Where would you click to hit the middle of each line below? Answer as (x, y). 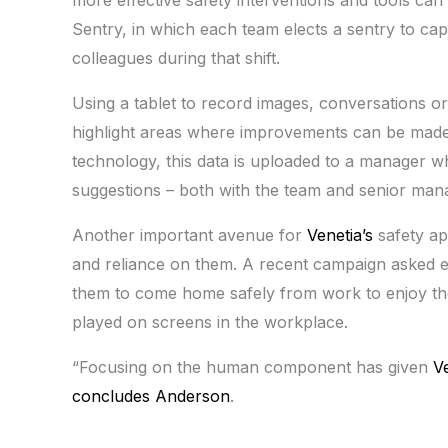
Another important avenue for (189, 234)
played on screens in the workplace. (210, 321)
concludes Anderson (151, 395)
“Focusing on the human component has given (252, 366)
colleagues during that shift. (176, 57)
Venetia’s (342, 234)
